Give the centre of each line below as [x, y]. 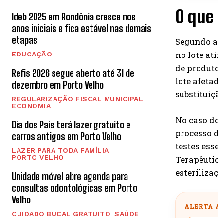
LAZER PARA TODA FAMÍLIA [60, 150]
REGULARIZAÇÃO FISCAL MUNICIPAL [77, 99]
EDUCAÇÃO [32, 54]
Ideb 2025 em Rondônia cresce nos [74, 16]
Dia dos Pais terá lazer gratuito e [71, 124]
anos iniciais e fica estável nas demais [82, 28]
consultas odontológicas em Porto [74, 188]
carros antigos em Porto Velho [66, 136]
